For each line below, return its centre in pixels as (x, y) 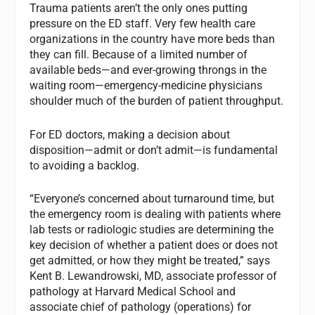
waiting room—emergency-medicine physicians (146, 86)
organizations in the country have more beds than (153, 39)
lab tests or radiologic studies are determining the (152, 230)
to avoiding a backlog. (85, 165)
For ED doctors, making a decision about (130, 134)
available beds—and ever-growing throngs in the (148, 70)
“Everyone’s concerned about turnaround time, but (152, 199)
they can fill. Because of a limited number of (139, 55)
